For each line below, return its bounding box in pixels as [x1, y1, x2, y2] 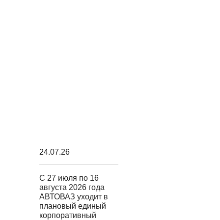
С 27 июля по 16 [39, 174, 99, 182]
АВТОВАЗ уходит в [39, 192, 108, 201]
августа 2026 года [39, 183, 105, 192]
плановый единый [39, 202, 106, 210]
